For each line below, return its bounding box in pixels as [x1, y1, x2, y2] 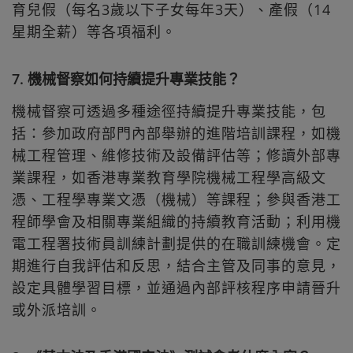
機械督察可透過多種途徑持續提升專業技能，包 [12, 101, 326, 121]
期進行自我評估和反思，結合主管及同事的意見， [12, 255, 341, 275]
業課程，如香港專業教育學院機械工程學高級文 [12, 167, 326, 187]
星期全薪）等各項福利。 [12, 22, 176, 42]
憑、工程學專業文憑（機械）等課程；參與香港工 [12, 189, 341, 209]
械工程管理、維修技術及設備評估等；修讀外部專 [12, 145, 341, 165]
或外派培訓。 [12, 299, 102, 319]
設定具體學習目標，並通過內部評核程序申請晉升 [12, 277, 341, 297]
